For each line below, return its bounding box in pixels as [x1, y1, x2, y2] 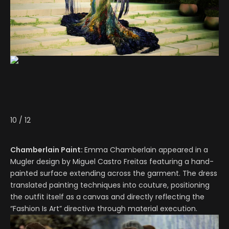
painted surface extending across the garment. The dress [10, 168, 217, 179]
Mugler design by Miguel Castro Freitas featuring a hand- [10, 156, 214, 167]
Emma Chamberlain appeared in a [84, 145, 208, 155]
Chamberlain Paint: [10, 145, 84, 155]
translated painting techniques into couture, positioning [10, 180, 210, 191]
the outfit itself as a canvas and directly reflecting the [10, 192, 204, 202]
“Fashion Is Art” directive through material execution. [10, 203, 197, 214]
